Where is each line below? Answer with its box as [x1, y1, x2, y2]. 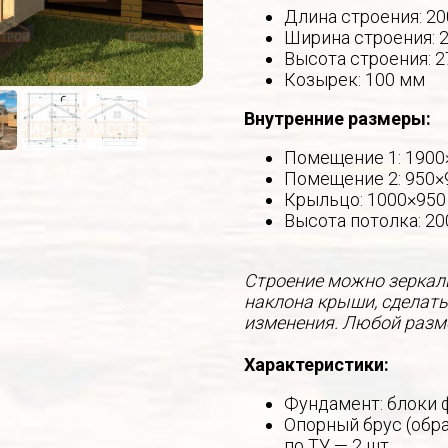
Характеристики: [244, 353, 389, 375]
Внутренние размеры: [244, 107, 431, 129]
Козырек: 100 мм [284, 68, 425, 90]
